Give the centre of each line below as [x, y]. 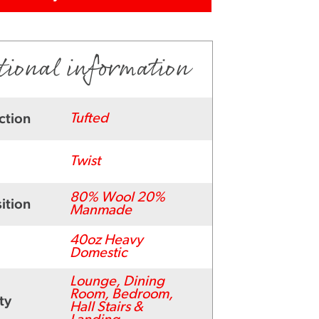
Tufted [89, 119]
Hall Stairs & [106, 307]
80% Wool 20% [117, 198]
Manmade [100, 210]
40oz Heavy [106, 240]
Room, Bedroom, [121, 294]
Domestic [98, 253]
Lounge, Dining [117, 282]
